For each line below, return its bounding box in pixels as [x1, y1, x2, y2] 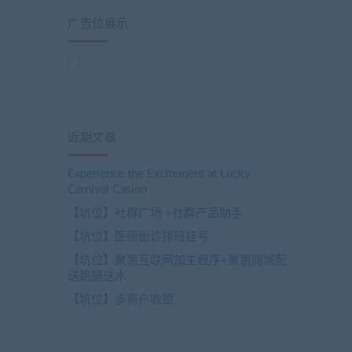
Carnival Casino [68, 184, 148, 196]
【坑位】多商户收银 [68, 294, 174, 306]
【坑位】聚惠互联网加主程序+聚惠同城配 [68, 255, 287, 266]
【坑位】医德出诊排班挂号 [68, 231, 209, 243]
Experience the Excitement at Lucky [68, 168, 251, 180]
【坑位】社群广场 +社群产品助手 [68, 207, 243, 219]
